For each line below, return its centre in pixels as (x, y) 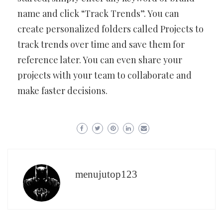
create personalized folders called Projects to (111, 29)
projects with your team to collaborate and (105, 75)
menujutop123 (106, 174)
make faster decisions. (62, 91)
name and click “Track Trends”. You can (98, 13)
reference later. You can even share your (100, 60)
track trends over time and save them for (101, 44)
